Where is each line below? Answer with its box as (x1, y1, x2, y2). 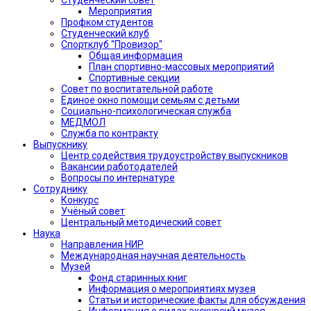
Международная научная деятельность (61, 249, 246, 261)
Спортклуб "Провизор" (61, 38, 162, 50)
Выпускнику (33, 138, 87, 150)
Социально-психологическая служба (61, 105, 231, 117)
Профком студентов (61, 16, 153, 28)
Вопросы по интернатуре (61, 171, 175, 183)
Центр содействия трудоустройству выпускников (61, 149, 288, 161)
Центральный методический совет (61, 216, 221, 228)
